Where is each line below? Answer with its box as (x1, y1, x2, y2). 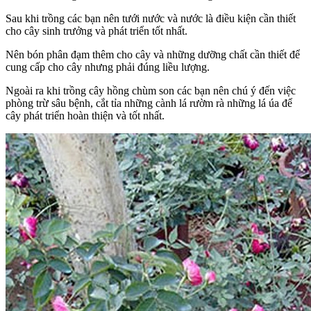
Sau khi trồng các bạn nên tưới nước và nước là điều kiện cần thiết (6, 12, 296, 25)
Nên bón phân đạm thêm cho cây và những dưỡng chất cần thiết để (6, 49, 300, 61)
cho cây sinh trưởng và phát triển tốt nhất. (6, 25, 187, 37)
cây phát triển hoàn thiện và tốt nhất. (6, 110, 165, 122)
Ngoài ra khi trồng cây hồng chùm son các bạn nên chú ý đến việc (6, 85, 296, 97)
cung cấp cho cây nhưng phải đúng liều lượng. (6, 61, 210, 74)
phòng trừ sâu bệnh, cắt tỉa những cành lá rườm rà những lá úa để (6, 97, 292, 110)
